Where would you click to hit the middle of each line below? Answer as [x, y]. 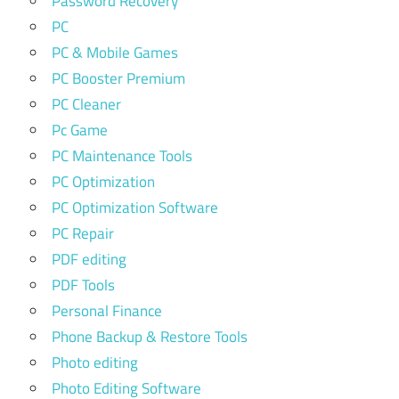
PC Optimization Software [135, 208]
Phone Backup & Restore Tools [150, 337]
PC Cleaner [86, 105]
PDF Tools [83, 285]
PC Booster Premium [118, 79]
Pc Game [80, 130]
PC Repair [83, 234]
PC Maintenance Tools [122, 156]
